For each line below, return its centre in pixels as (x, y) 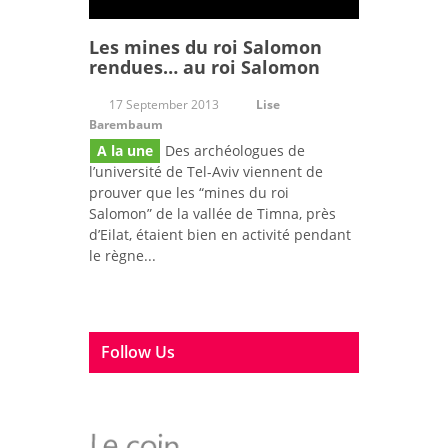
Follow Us (138, 352)
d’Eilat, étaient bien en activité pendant (220, 235)
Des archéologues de (233, 151)
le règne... (122, 256)
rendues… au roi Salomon (204, 67)
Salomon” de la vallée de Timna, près (212, 214)
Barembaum (126, 125)
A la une (125, 151)
